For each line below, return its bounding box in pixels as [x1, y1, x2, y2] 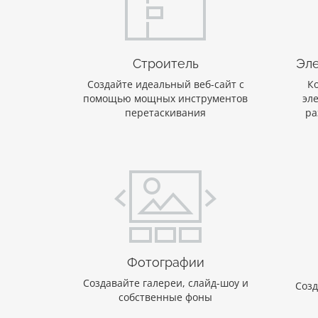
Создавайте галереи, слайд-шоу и [82, 276, 248, 290]
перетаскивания [125, 106, 207, 120]
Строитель [132, 56, 199, 72]
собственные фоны [119, 290, 213, 305]
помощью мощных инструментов [83, 92, 248, 106]
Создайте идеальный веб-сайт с [87, 77, 244, 92]
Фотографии [126, 255, 204, 270]
